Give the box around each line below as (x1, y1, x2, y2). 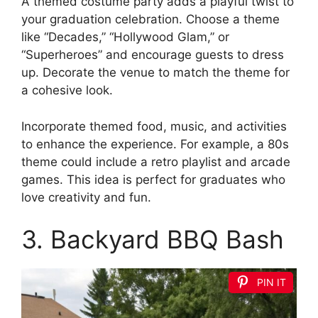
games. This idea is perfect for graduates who (21, 172, 285, 187)
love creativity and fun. (21, 190, 151, 204)
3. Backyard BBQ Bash (21, 224, 284, 255)
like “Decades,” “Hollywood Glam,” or (21, 30, 229, 45)
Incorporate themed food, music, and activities (21, 119, 287, 133)
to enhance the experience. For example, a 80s (21, 136, 289, 151)
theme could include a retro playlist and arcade (21, 154, 290, 169)
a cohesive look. (21, 83, 113, 98)
